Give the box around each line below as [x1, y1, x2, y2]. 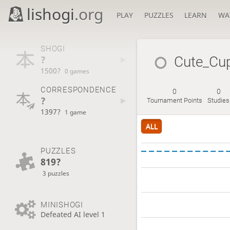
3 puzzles [43, 168, 70, 177]
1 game [65, 108, 87, 117]
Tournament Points [147, 97, 203, 105]
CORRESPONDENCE [40, 85, 117, 95]
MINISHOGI [40, 200, 83, 209]
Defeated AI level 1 [40, 209, 105, 219]
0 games [65, 66, 90, 75]
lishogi [27, 4, 75, 25]
